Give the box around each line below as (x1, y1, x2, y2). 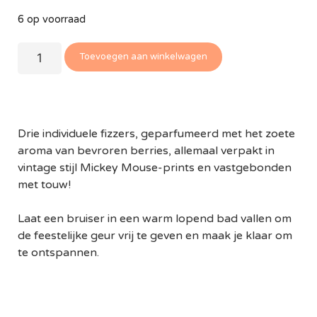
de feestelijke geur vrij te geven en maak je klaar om (18, 229, 292, 243)
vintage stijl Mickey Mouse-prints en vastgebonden (18, 161, 292, 175)
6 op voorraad (18, 13, 86, 25)
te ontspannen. (18, 246, 99, 260)
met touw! (18, 178, 71, 192)
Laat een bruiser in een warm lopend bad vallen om (18, 212, 292, 226)
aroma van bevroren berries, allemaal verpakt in (18, 144, 275, 158)
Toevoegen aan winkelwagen (79, 51, 207, 63)
